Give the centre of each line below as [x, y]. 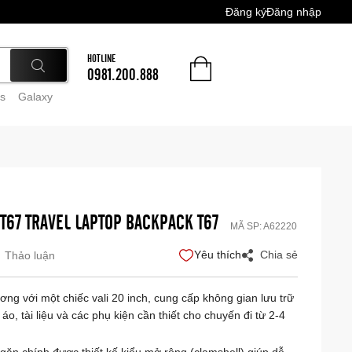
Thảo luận [29, 255]
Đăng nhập [294, 12]
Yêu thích [218, 255]
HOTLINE [101, 59]
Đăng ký [246, 12]
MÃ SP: [246, 226]
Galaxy [35, 97]
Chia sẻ [279, 255]
